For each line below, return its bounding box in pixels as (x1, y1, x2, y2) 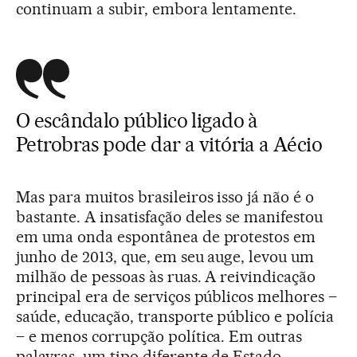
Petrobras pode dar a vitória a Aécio (16, 132, 323, 156)
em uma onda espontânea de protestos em (16, 227, 316, 246)
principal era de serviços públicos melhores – (16, 287, 338, 306)
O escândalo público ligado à (16, 108, 258, 132)
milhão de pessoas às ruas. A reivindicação (16, 267, 316, 286)
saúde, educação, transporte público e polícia (16, 307, 335, 326)
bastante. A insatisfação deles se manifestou (16, 207, 324, 226)
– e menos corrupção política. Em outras (16, 327, 303, 346)
